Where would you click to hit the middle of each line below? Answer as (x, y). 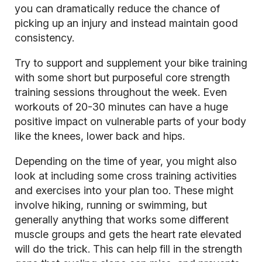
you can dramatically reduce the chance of (117, 8)
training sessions (56, 92)
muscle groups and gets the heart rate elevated (128, 234)
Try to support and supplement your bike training (131, 63)
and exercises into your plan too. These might (124, 190)
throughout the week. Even (162, 92)
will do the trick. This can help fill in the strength (128, 249)
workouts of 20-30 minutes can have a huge (121, 106)
